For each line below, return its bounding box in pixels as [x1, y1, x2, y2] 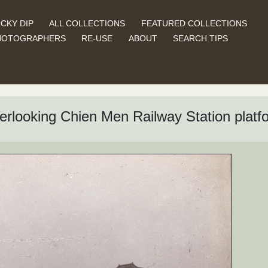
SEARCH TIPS [173, 33, 229, 43]
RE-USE [81, 33, 113, 43]
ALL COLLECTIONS [49, 18, 126, 28]
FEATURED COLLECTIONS [141, 18, 247, 28]
